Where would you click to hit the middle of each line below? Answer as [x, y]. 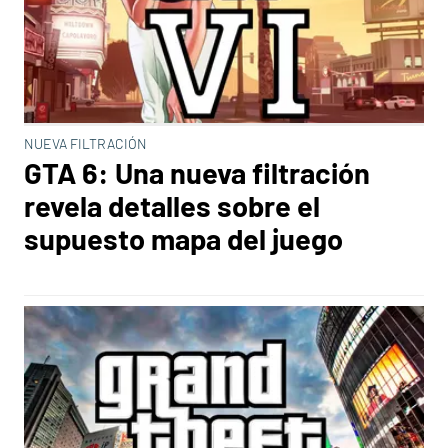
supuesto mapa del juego [183, 238]
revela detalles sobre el [172, 205]
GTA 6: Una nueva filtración [197, 172]
